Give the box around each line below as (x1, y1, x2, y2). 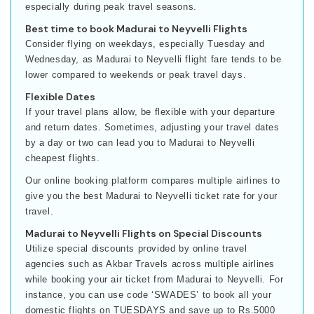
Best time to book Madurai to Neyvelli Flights (25, 22, 248, 35)
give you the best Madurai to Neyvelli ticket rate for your (25, 190, 278, 201)
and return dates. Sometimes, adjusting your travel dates (25, 121, 280, 132)
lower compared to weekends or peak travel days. (25, 69, 247, 80)
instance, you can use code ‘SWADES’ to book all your (25, 289, 272, 300)
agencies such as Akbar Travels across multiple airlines (25, 258, 275, 269)
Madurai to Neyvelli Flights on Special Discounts (25, 226, 263, 240)
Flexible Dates (25, 90, 96, 103)
